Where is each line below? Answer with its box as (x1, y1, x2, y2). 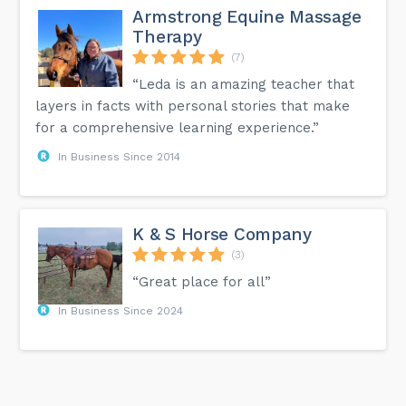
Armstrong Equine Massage (132, 6, 362, 28)
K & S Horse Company (132, 224, 312, 246)
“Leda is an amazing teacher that (132, 76, 355, 93)
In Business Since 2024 (58, 304, 184, 318)
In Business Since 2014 (58, 150, 181, 164)
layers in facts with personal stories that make (35, 98, 351, 115)
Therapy (132, 26, 202, 48)
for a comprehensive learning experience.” (35, 120, 320, 137)
